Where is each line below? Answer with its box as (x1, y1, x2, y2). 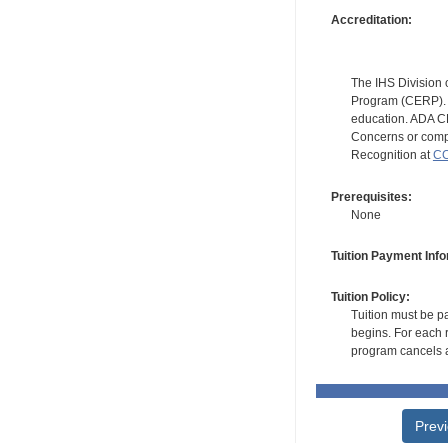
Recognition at (350, 148, 433, 163)
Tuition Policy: (330, 290, 410, 305)
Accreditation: (330, 13, 412, 28)
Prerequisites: (330, 189, 412, 204)
